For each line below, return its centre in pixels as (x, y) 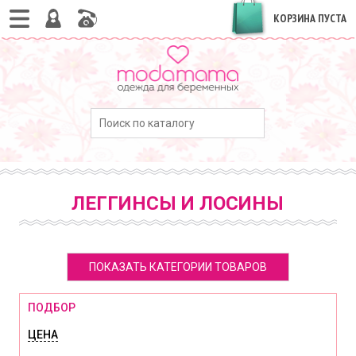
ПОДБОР (52, 308)
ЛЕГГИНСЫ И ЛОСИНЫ (178, 203)
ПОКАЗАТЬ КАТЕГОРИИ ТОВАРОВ (178, 267)
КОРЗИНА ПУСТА (310, 18)
